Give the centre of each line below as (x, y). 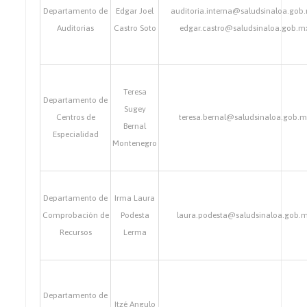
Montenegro (135, 143)
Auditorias (76, 28)
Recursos (75, 232)
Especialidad (75, 134)
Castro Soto (135, 28)
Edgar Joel (135, 11)
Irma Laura (135, 198)
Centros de (75, 117)
